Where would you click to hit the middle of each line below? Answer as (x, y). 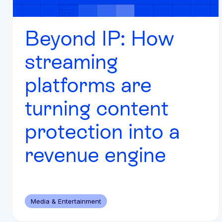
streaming (71, 61)
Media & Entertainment (66, 201)
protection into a (102, 131)
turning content (97, 108)
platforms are (88, 84)
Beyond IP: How (99, 38)
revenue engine (95, 154)
